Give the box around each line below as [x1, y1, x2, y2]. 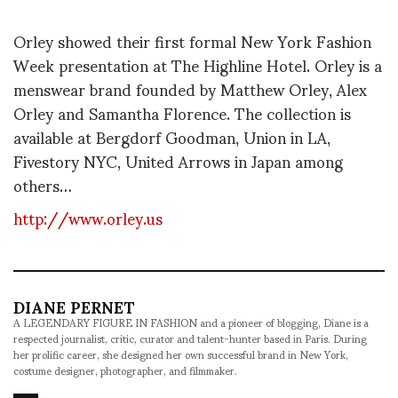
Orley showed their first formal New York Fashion [13, 17, 371, 64]
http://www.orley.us [13, 194, 163, 242]
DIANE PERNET [13, 282, 135, 330]
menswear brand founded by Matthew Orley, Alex [13, 65, 367, 112]
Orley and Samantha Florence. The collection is [13, 89, 351, 136]
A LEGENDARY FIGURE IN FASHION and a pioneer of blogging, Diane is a [13, 306, 369, 338]
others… [13, 161, 72, 208]
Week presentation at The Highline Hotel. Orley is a [13, 41, 382, 88]
